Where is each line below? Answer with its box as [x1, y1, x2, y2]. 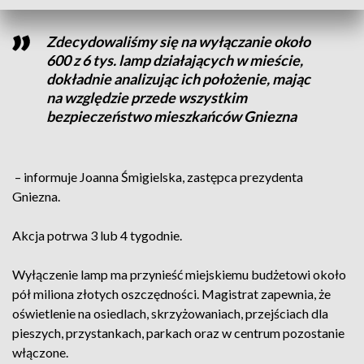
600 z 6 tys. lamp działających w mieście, [45, 51, 303, 69]
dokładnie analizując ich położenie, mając [45, 70, 310, 88]
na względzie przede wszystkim [45, 89, 247, 106]
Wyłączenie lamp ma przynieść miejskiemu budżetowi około [12, 266, 346, 282]
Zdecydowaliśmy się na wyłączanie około [45, 32, 310, 50]
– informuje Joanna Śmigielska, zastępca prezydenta [12, 169, 303, 184]
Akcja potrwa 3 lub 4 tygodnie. [12, 227, 184, 243]
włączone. [12, 344, 71, 360]
